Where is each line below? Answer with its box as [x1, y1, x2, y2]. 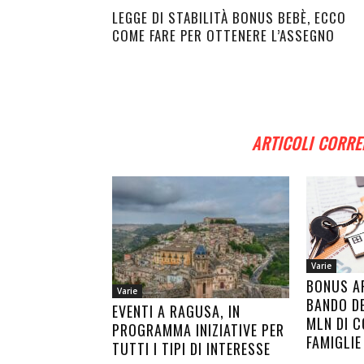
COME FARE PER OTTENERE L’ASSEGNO [112, 25, 335, 45]
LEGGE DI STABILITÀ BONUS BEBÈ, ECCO [112, 7, 346, 28]
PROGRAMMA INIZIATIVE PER [112, 319, 284, 340]
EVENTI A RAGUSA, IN [112, 301, 240, 322]
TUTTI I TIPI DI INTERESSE [112, 338, 271, 359]
